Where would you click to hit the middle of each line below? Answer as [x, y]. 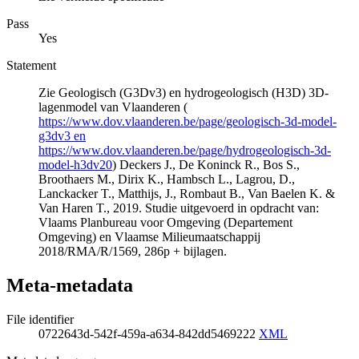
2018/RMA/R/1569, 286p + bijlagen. [133, 252]
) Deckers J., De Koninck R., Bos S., [206, 165]
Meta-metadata [70, 285]
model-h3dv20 [75, 165]
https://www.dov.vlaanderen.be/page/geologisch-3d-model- [188, 122]
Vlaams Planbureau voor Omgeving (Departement [165, 223]
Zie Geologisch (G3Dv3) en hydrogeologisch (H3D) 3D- [184, 93]
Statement [31, 66]
